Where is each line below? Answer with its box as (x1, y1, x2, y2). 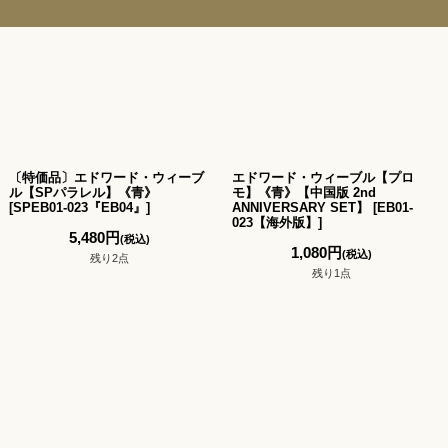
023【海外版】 (231, 215, 318, 230)
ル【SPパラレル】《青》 (9, 185, 158, 200)
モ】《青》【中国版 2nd (231, 185, 376, 200)
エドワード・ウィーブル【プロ (231, 170, 414, 185)
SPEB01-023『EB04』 (13, 200, 147, 215)
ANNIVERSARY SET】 (231, 200, 369, 215)
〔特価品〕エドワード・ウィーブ (9, 170, 205, 185)
